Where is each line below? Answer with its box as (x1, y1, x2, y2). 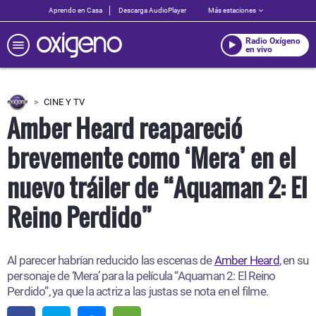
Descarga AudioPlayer (119, 6, 186, 14)
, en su (279, 253, 309, 267)
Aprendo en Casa (49, 6, 102, 14)
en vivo (245, 44, 272, 54)
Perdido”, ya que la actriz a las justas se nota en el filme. (7, 284, 269, 298)
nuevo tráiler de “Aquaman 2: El (7, 169, 307, 205)
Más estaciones (208, 6, 256, 14)
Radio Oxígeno (245, 35, 300, 46)
